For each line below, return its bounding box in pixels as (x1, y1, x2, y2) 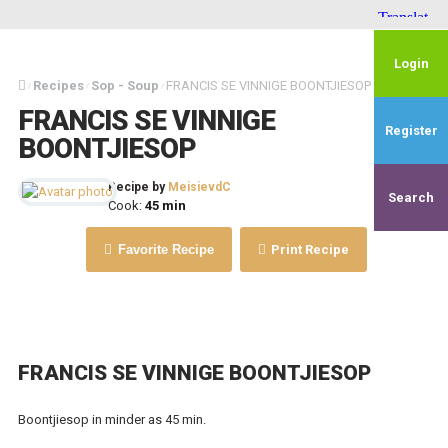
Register (384, 123, 438, 138)
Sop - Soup (90, 78, 159, 93)
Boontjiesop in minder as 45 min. (17, 412, 206, 427)
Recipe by (107, 180, 168, 194)
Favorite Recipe (114, 242, 214, 257)
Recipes (32, 78, 84, 93)
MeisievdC (167, 180, 231, 194)
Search (388, 190, 434, 205)
